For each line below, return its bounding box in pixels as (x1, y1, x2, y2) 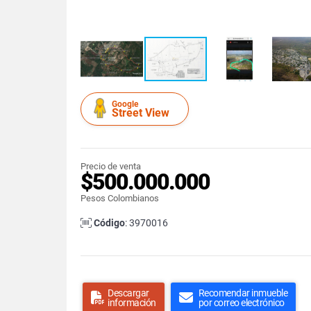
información (108, 297, 156, 308)
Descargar (108, 287, 149, 299)
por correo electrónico (198, 297, 285, 308)
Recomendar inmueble (198, 287, 287, 299)
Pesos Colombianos (81, 193, 159, 203)
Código (94, 217, 125, 228)
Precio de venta (81, 161, 141, 171)
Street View (112, 106, 169, 119)
